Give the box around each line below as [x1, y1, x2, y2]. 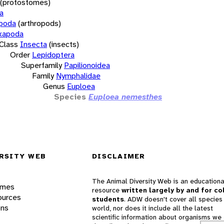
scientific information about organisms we [92, 212, 221, 222]
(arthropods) [18, 17, 61, 28]
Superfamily [21, 59, 62, 70]
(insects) [49, 38, 79, 49]
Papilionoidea [64, 59, 110, 70]
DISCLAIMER [92, 151, 145, 161]
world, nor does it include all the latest [92, 203, 213, 213]
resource [92, 185, 121, 195]
